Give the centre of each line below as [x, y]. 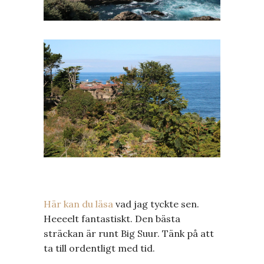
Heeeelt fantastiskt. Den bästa [112, 218]
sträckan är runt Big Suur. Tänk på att [129, 233]
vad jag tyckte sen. [156, 204]
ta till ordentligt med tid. [99, 248]
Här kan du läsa [78, 204]
